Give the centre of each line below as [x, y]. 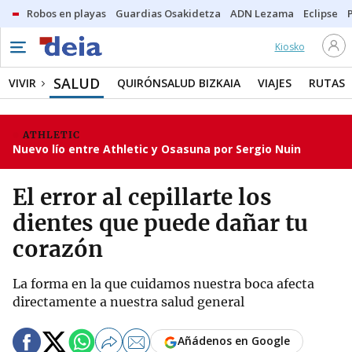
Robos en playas [66, 13]
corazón [58, 249]
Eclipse [321, 13]
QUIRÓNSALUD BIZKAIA [179, 83]
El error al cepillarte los [142, 197]
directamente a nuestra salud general [128, 302]
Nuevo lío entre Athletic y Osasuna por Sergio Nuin [157, 149]
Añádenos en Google [234, 341]
